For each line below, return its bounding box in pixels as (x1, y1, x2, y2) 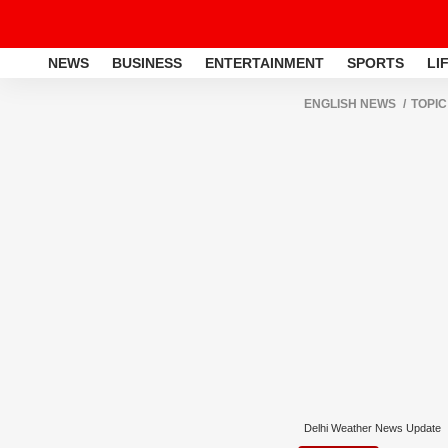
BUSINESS (112, 54, 182, 71)
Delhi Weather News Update (304, 422, 441, 434)
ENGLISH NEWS (304, 97, 396, 111)
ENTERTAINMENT (205, 54, 324, 71)
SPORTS (347, 54, 404, 71)
